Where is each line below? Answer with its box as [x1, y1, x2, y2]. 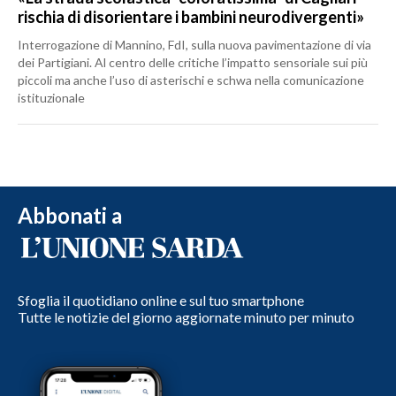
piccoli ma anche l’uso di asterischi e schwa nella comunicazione [18, 72, 364, 88]
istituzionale [18, 90, 85, 106]
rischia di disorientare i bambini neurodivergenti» [18, 7, 364, 27]
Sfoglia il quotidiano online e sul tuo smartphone [18, 292, 304, 309]
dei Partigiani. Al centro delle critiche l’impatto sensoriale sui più [18, 55, 368, 71]
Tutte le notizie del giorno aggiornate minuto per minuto [18, 308, 354, 326]
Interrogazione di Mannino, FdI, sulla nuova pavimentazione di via [18, 37, 371, 53]
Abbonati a [18, 202, 122, 229]
